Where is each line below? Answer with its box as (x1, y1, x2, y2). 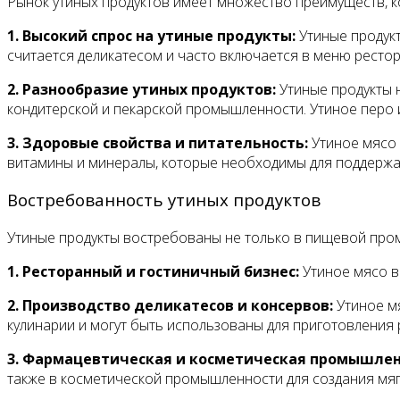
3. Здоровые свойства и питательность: (7, 132, 308, 153)
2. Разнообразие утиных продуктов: (7, 79, 276, 99)
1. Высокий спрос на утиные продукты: (7, 25, 296, 46)
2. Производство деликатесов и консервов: (7, 296, 333, 316)
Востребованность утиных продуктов (7, 188, 321, 212)
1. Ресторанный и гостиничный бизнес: (7, 262, 299, 282)
